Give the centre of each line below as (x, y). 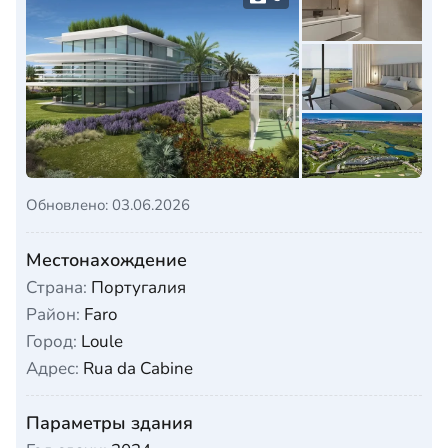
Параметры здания (109, 423)
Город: (51, 342)
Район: (53, 315)
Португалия (136, 288)
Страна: (56, 288)
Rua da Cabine (136, 369)
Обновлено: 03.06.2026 (108, 205)
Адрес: (52, 369)
